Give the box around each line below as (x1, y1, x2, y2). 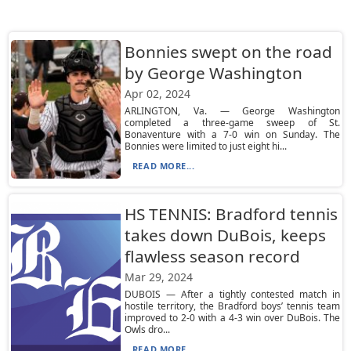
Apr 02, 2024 (124, 86, 190, 101)
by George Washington (124, 62, 302, 84)
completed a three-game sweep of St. (124, 116, 341, 129)
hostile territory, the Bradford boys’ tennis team (124, 299, 341, 313)
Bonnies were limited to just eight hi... (124, 139, 287, 153)
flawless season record (124, 245, 300, 267)
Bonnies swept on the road (124, 41, 332, 63)
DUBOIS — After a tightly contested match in (124, 288, 341, 301)
